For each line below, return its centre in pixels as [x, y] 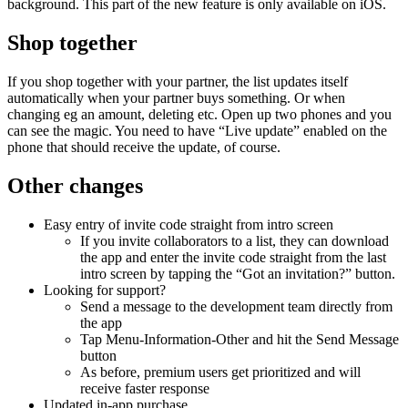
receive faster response [145, 388]
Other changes [75, 185]
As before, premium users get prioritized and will [220, 372]
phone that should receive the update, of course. [144, 147]
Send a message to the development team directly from [236, 306]
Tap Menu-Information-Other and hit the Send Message [240, 339]
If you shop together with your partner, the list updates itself [178, 81]
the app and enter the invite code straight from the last [233, 257]
